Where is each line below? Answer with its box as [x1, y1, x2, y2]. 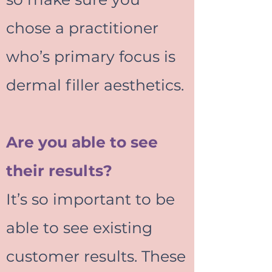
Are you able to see [6, 133, 158, 151]
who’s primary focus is [6, 47, 175, 66]
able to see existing [6, 219, 152, 237]
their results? [6, 161, 112, 180]
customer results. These [6, 247, 186, 265]
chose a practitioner [6, 19, 158, 37]
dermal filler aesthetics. [6, 76, 184, 94]
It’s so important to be [6, 190, 175, 208]
